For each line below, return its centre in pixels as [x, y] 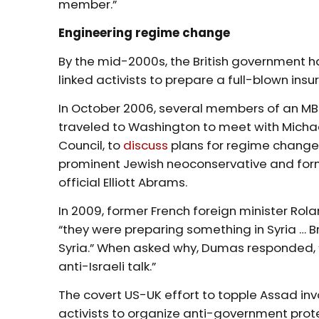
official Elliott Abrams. [125, 182]
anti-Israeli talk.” [109, 266]
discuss [146, 145]
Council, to [91, 145]
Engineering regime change [145, 32]
